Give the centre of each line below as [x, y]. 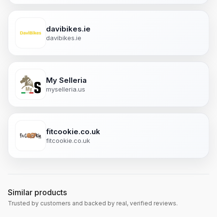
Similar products [37, 193]
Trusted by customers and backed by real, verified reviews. [93, 203]
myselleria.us [66, 89]
